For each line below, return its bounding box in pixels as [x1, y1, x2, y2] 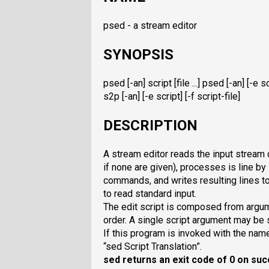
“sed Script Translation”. [103, 240, 202, 252]
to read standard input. [103, 187, 196, 199]
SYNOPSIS [103, 46, 174, 64]
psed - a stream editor [103, 20, 197, 32]
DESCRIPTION [103, 116, 198, 134]
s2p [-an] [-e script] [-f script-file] [103, 90, 240, 102]
